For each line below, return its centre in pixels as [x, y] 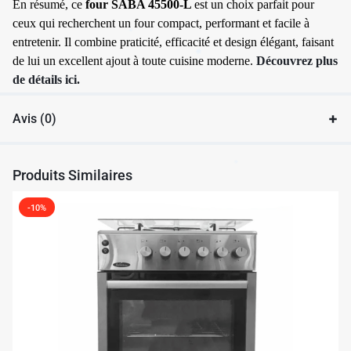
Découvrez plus [297, 61]
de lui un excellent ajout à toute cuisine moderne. [134, 61]
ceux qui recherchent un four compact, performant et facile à [161, 24]
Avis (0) [34, 119]
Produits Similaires [72, 175]
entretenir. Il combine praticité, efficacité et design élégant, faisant [173, 42]
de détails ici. [46, 80]
